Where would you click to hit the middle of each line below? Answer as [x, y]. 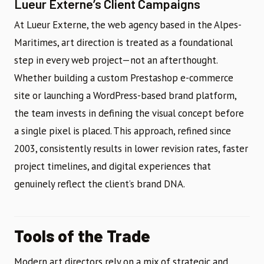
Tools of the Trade [82, 236]
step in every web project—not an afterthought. [116, 60]
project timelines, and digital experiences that [113, 166]
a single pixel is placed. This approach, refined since [123, 131]
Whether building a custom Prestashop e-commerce [124, 78]
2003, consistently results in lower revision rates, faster [131, 149]
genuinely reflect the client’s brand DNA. [100, 184]
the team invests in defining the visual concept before [129, 113]
